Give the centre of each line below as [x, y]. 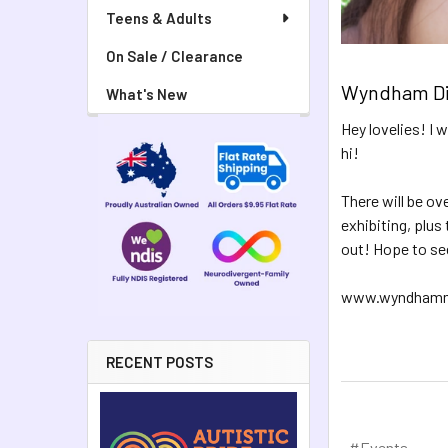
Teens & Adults [159, 18]
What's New [146, 94]
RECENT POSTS [159, 362]
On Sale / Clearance [174, 56]
